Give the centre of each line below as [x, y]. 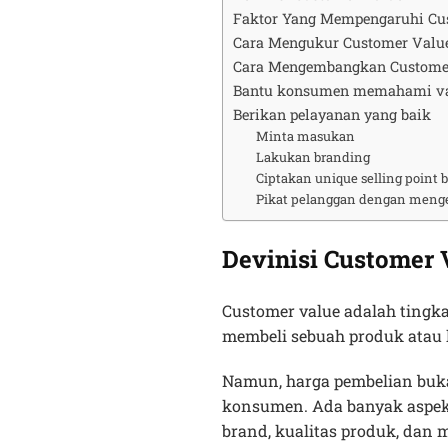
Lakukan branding [312, 156]
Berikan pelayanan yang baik [332, 114]
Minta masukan [305, 135]
